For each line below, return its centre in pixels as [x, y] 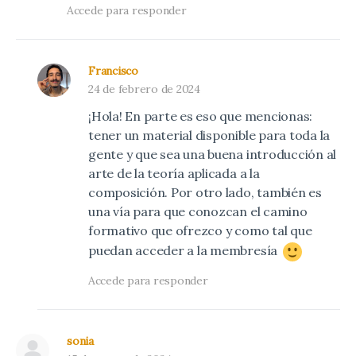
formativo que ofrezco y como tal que [200, 230]
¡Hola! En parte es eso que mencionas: [201, 116]
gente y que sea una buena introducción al [213, 154]
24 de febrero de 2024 [144, 89]
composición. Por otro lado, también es [205, 192]
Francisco [113, 70]
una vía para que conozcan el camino [198, 211]
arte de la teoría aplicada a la [174, 173]
